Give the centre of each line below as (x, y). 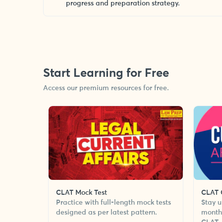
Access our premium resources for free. (106, 88)
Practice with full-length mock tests (113, 203)
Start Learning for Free (106, 73)
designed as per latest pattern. (107, 213)
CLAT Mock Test (82, 193)
